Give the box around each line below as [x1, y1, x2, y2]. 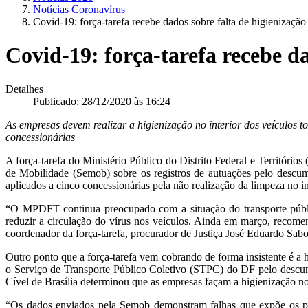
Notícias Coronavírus [33, 3, 125, 15]
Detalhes [5, 82, 43, 95]
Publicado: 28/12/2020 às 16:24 [33, 95, 170, 107]
